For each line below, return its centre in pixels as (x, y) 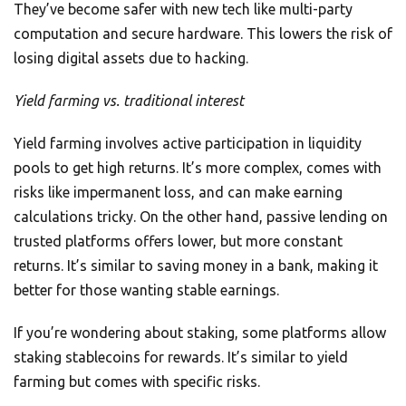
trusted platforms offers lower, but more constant (178, 242)
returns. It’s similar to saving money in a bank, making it (196, 266)
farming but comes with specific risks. (137, 382)
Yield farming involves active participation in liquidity (188, 144)
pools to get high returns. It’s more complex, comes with (198, 168)
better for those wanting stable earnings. (146, 290)
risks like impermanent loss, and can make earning (178, 193)
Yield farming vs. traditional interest (129, 101)
